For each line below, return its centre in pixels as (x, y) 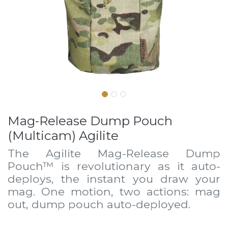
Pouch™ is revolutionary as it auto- (114, 166)
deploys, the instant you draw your (114, 179)
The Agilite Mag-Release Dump (114, 153)
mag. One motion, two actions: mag (114, 191)
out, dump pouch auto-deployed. (99, 204)
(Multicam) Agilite (63, 135)
